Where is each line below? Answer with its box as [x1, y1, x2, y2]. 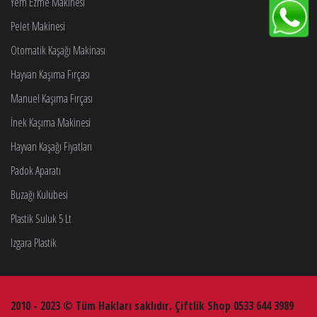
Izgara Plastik [11, 234, 57, 250]
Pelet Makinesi [11, 18, 65, 34]
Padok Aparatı [11, 162, 61, 178]
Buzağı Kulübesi [11, 186, 68, 202]
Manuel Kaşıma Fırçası [11, 90, 93, 106]
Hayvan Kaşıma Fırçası [11, 66, 90, 82]
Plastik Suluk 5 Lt [11, 210, 71, 226]
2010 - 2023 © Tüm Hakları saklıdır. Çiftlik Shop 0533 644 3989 [11, 297, 294, 313]
